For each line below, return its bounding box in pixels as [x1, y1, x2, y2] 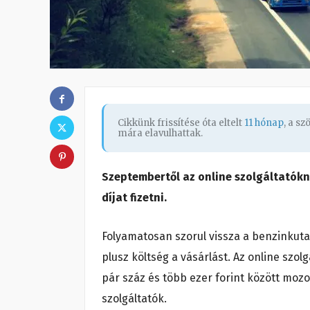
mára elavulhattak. [118, 127, 203, 140]
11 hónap [244, 117, 284, 129]
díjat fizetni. [102, 191, 170, 205]
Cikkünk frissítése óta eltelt [118, 117, 244, 129]
